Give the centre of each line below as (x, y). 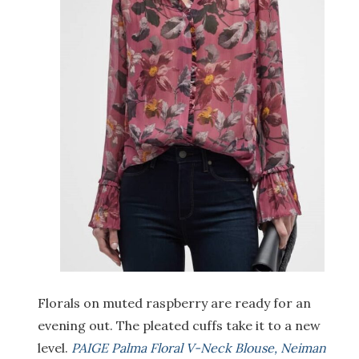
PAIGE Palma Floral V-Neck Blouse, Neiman (199, 348)
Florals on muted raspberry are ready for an (174, 303)
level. (54, 348)
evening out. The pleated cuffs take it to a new (179, 326)
